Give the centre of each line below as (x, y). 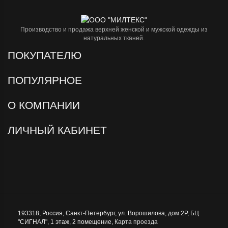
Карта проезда (136, 222)
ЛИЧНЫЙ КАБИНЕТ (59, 130)
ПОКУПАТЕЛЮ (46, 55)
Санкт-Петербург (90, 213)
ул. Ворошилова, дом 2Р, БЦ (159, 213)
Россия (52, 213)
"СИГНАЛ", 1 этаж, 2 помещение (65, 222)
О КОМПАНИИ (45, 105)
